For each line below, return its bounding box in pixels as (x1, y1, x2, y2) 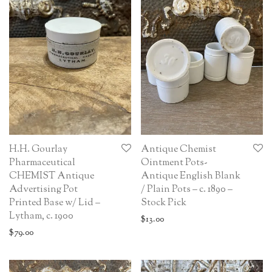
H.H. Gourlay (9, 142, 67, 157)
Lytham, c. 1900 (9, 209, 73, 223)
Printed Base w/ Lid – (9, 195, 100, 210)
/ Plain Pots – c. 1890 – (141, 182, 233, 197)
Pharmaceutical (9, 155, 75, 170)
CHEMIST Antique (9, 169, 94, 183)
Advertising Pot (9, 182, 78, 197)
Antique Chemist (141, 142, 216, 157)
